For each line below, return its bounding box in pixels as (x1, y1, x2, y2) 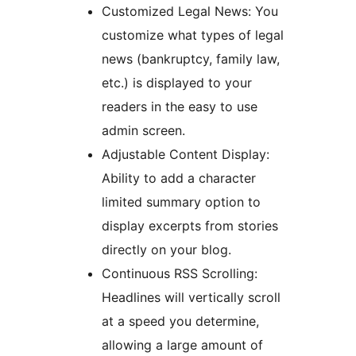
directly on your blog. (102, 242, 231, 258)
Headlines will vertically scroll (102, 289, 281, 306)
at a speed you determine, (102, 313, 259, 330)
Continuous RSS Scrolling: (102, 265, 257, 282)
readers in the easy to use (102, 99, 257, 115)
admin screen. (102, 122, 185, 139)
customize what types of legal (102, 27, 284, 44)
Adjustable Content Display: (102, 146, 269, 163)
